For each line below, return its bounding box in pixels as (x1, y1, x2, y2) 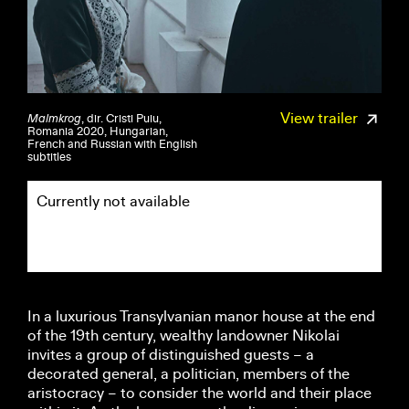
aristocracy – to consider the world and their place (27, 383, 372, 403)
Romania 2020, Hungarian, (27, 124, 168, 139)
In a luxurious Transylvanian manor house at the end (27, 307, 375, 326)
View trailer (280, 109, 362, 128)
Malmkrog (27, 111, 81, 126)
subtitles (27, 150, 71, 164)
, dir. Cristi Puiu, (81, 111, 162, 126)
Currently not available (37, 192, 190, 211)
